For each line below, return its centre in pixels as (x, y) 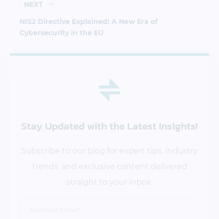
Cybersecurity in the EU (62, 33)
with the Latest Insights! (142, 126)
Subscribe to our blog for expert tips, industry (109, 151)
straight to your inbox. (109, 182)
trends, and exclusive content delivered (109, 166)
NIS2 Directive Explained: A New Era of (88, 22)
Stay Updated (54, 126)
